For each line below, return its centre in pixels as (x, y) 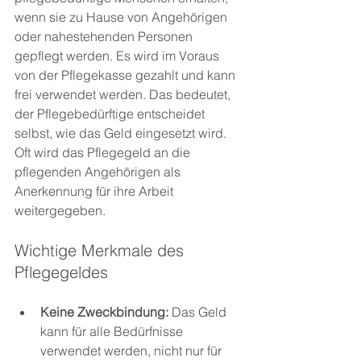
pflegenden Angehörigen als (99, 172)
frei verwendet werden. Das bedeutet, (124, 95)
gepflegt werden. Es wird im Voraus (118, 56)
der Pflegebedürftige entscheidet (111, 114)
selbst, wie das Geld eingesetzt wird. (122, 133)
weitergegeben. (60, 211)
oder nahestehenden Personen (105, 37)
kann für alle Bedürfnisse (113, 332)
